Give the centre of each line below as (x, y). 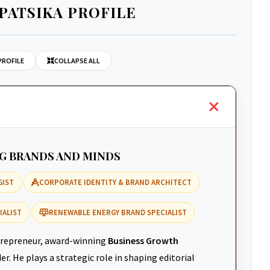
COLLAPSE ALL (77, 61)
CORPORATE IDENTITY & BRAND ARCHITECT (115, 182)
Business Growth (143, 240)
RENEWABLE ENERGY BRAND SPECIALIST (118, 212)
